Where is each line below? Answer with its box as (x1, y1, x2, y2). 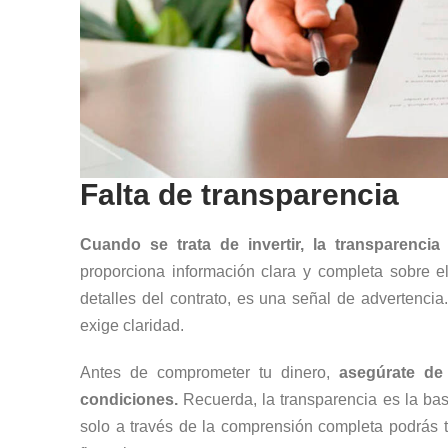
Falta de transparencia (80, 178, 399, 212)
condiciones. (80, 390, 178, 408)
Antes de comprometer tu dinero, (80, 363, 340, 381)
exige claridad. (80, 317, 184, 335)
